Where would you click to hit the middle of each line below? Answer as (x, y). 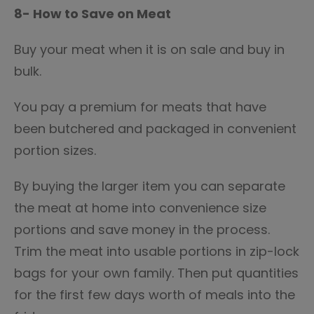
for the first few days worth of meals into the (155, 295)
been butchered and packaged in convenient (155, 129)
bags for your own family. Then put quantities (156, 273)
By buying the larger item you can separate (150, 186)
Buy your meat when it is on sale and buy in (149, 49)
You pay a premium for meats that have (140, 107)
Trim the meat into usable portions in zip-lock (157, 251)
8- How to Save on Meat (93, 14)
